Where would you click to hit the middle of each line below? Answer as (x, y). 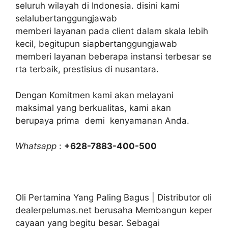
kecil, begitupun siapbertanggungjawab (96, 44)
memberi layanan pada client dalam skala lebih (112, 31)
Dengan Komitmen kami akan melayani (94, 95)
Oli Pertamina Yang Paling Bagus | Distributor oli (113, 198)
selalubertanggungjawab (66, 19)
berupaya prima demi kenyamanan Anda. (102, 120)
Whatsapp (36, 146)
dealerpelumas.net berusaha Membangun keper (114, 210)
